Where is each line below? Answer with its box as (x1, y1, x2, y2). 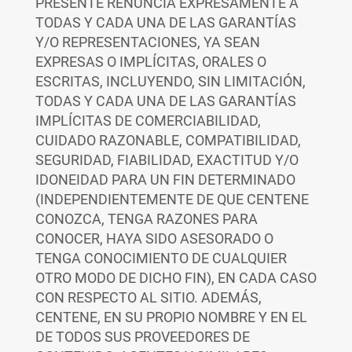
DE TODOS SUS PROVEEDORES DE (35, 328, 250, 345)
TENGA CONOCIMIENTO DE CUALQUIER (35, 250, 287, 266)
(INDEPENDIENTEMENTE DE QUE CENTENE (35, 191, 309, 207)
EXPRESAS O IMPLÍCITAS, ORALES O (35, 53, 266, 70)
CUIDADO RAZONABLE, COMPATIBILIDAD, (35, 132, 301, 148)
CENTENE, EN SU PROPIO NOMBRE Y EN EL (35, 309, 307, 325)
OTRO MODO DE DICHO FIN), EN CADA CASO (35, 269, 317, 286)
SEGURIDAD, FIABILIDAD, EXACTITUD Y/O (35, 152, 299, 168)
